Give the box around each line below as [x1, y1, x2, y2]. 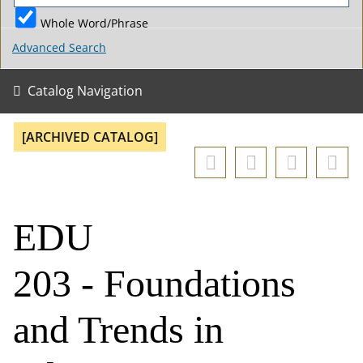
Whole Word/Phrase [41, 15, 148, 31]
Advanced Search [12, 40, 106, 56]
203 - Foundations [13, 262, 296, 305]
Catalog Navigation [28, 82, 143, 100]
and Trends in [13, 308, 224, 351]
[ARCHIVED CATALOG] [22, 128, 158, 146]
